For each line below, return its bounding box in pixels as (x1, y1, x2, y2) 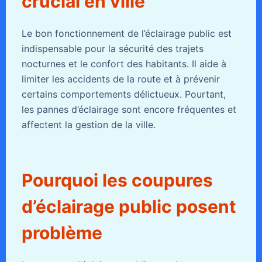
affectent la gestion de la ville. (21, 119, 156, 131)
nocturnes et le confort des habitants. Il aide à (21, 58, 226, 70)
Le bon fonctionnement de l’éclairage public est (21, 27, 232, 40)
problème (21, 222, 102, 244)
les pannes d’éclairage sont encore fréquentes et (21, 104, 236, 116)
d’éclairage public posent (21, 196, 236, 218)
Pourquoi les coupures (21, 170, 213, 191)
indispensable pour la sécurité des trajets (21, 43, 204, 55)
